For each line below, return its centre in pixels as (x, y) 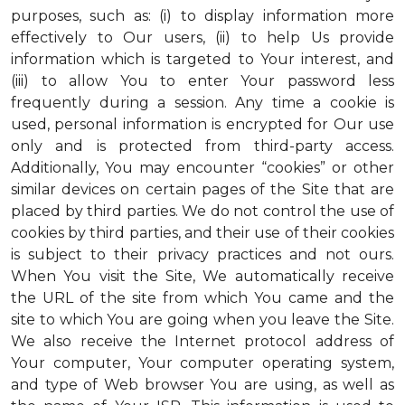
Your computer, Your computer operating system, (202, 363)
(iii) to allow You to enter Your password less (202, 81)
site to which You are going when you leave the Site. (202, 320)
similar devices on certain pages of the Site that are (202, 189)
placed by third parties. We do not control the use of (202, 211)
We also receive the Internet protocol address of (202, 341)
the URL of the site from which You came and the (202, 298)
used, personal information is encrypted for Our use (202, 124)
